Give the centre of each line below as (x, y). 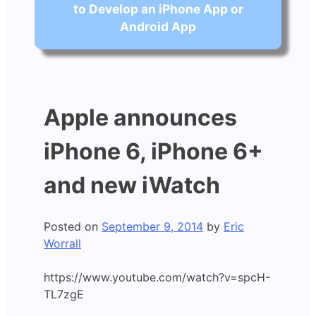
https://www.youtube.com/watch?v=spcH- (157, 277)
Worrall (62, 243)
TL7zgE (64, 294)
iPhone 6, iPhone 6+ (153, 152)
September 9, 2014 (152, 226)
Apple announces (140, 118)
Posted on (73, 226)
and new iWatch (132, 186)
